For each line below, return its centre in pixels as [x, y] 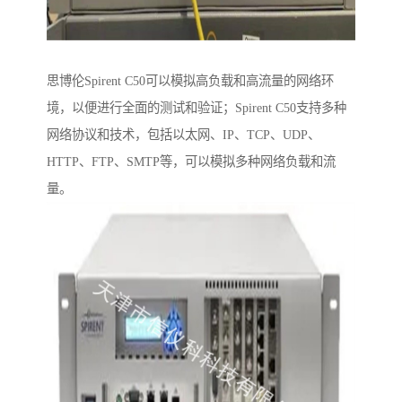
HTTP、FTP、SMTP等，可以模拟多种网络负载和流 [191, 162]
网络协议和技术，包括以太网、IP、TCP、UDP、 [184, 135]
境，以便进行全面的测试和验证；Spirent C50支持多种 [197, 108]
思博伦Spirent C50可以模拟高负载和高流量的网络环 [190, 81]
